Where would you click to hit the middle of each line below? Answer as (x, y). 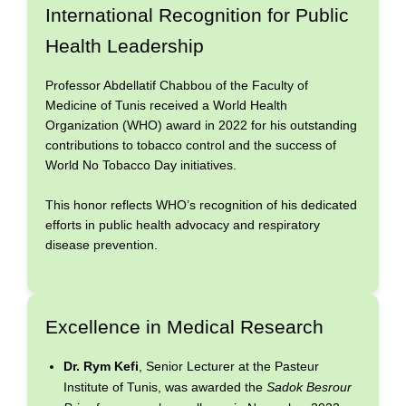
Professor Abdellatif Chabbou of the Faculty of (177, 86)
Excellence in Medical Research (184, 326)
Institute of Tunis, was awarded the (165, 387)
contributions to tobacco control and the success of (191, 145)
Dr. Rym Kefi (101, 366)
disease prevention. (101, 245)
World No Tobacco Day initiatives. (141, 165)
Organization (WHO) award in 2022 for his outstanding (201, 126)
